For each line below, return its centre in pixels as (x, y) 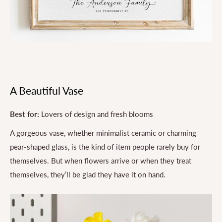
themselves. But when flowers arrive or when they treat (101, 161)
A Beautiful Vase (47, 91)
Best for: (25, 114)
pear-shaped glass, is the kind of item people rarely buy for (105, 147)
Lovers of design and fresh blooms (96, 114)
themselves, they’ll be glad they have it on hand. (88, 175)
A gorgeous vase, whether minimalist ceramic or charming (103, 133)
